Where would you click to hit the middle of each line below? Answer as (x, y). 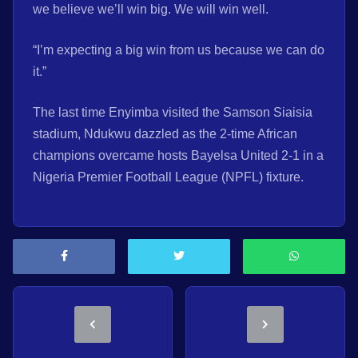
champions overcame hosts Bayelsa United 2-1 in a (178, 156)
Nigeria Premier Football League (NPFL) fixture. (168, 177)
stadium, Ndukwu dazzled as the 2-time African (165, 134)
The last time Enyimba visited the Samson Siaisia (173, 113)
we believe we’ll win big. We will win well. (151, 10)
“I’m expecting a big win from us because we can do (179, 50)
